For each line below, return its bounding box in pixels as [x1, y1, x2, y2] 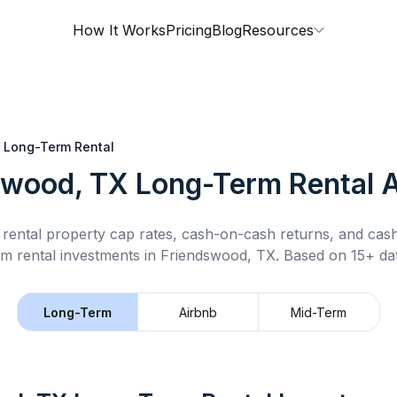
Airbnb [179, 304, 217, 320]
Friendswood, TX [160, 246, 276, 264]
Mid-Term [291, 304, 347, 320]
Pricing [166, 21, 212, 39]
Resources [242, 21, 314, 39]
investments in [55, 246, 160, 264]
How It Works [73, 21, 166, 39]
